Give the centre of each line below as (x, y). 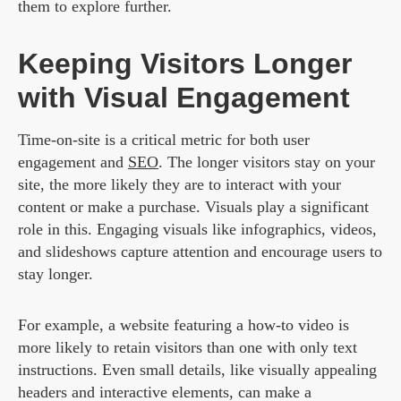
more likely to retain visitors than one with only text (188, 348)
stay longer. (55, 274)
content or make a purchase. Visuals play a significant (193, 207)
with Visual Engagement (184, 98)
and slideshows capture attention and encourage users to (200, 252)
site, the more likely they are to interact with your (179, 185)
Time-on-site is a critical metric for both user (164, 140)
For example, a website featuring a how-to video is (183, 325)
